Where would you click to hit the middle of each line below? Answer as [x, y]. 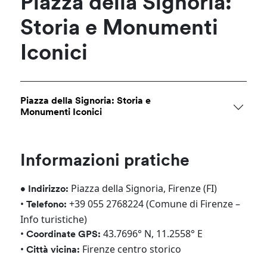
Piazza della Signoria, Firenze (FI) [143, 188]
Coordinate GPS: [64, 235]
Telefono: [47, 205]
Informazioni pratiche [105, 162]
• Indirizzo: [45, 190]
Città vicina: [53, 250]
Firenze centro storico [131, 249]
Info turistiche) [54, 219]
